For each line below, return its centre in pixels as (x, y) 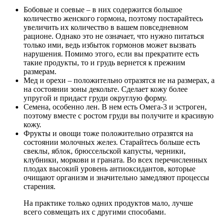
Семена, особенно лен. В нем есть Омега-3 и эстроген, (115, 107)
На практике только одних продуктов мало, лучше (108, 203)
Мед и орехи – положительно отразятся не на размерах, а (119, 80)
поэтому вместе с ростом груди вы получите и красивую (119, 115)
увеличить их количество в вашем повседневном (106, 27)
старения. (40, 186)
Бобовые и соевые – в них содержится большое (103, 9)
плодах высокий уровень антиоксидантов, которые (110, 168)
